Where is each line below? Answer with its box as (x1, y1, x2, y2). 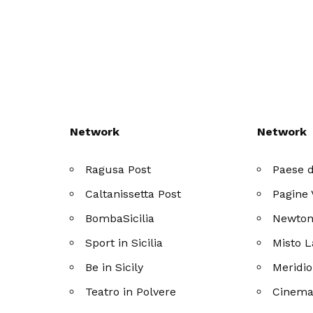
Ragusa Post (85, 162, 151, 176)
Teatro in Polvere (85, 284, 176, 298)
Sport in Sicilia (85, 235, 163, 249)
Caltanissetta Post (85, 187, 181, 201)
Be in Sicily (85, 260, 143, 274)
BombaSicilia (85, 211, 154, 225)
